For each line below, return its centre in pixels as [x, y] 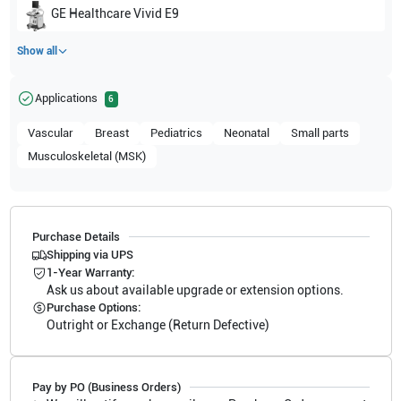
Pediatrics [176, 132]
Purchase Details [76, 236]
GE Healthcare [90, 14]
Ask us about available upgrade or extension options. [195, 290]
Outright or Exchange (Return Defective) [158, 324]
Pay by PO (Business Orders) [106, 387]
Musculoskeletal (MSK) [86, 156]
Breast [111, 132]
